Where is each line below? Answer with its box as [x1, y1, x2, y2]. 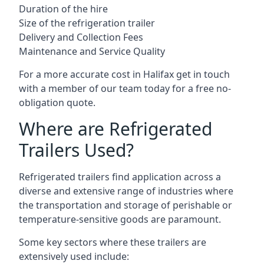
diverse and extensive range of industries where [19, 184, 233, 197]
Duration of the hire [19, 2, 108, 15]
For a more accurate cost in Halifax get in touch [19, 68, 230, 81]
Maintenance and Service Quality [19, 45, 165, 58]
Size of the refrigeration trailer [19, 16, 155, 29]
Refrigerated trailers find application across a [19, 170, 221, 183]
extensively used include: [19, 250, 129, 263]
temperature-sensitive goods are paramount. [19, 213, 221, 226]
